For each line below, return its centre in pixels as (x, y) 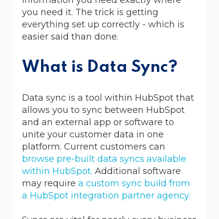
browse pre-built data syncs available (104, 159)
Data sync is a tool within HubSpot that (108, 98)
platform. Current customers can (94, 146)
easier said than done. (70, 36)
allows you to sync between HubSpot (103, 110)
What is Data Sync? (100, 67)
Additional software (137, 171)
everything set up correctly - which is (103, 24)
